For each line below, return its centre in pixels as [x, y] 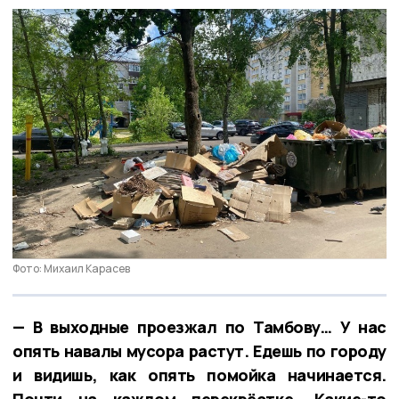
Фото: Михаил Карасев [71, 269]
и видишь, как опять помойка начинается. [199, 375]
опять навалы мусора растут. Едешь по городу [199, 351]
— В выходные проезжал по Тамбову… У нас [199, 327]
